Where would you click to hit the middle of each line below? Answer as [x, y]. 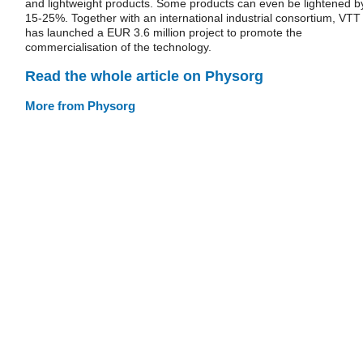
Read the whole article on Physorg [144, 76]
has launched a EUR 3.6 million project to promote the [164, 32]
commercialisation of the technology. [118, 47]
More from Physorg [80, 105]
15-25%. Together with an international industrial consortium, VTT [193, 18]
